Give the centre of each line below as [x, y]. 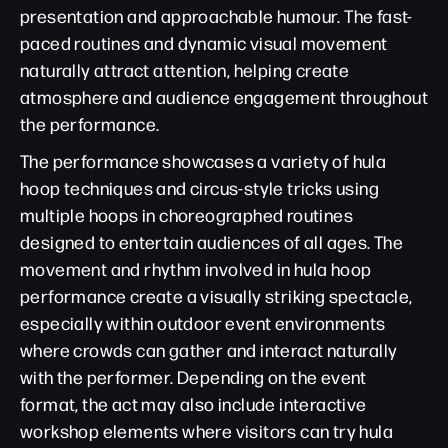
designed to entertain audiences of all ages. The [212, 241]
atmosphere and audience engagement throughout [224, 96]
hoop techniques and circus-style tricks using [199, 187]
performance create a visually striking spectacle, [216, 295]
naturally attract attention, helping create [185, 69]
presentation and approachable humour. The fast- [216, 15]
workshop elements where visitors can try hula [206, 430]
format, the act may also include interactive [193, 403]
